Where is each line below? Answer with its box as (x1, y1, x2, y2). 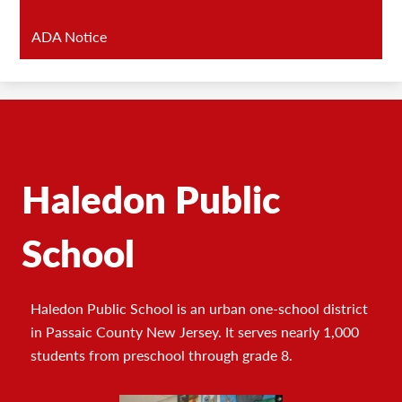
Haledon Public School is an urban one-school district (31, 298, 368, 319)
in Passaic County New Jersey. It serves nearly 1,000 (31, 321, 359, 343)
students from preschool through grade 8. (31, 345, 293, 366)
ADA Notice (31, 26, 108, 48)
